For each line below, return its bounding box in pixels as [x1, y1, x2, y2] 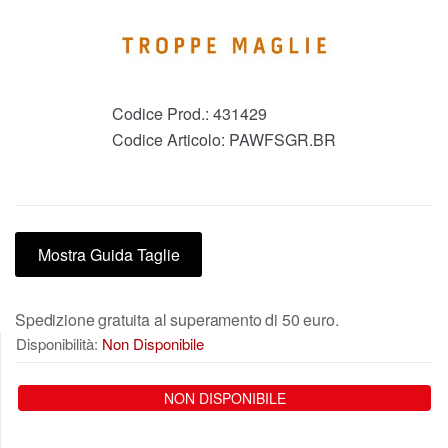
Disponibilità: [16, 333, 102, 355]
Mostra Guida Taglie [37, 243, 180, 267]
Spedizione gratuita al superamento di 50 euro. [15, 308, 339, 332]
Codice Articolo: [112, 128, 229, 152]
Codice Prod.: [112, 102, 213, 126]
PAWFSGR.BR [229, 128, 336, 152]
